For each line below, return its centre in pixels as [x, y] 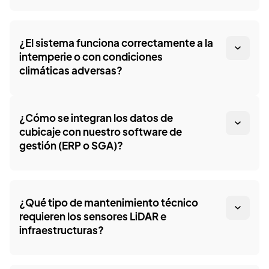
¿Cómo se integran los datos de [96, 119]
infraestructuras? [62, 232]
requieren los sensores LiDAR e [93, 218]
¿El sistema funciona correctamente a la [116, 44]
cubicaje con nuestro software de [101, 133]
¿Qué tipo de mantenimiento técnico [109, 204]
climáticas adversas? [71, 72]
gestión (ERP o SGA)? [71, 147]
